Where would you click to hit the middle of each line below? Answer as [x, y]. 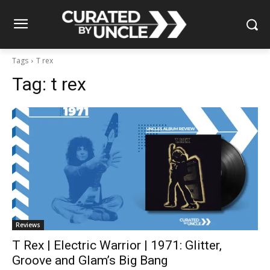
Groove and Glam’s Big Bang [90, 260]
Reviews [28, 224]
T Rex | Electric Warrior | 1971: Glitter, [117, 245]
